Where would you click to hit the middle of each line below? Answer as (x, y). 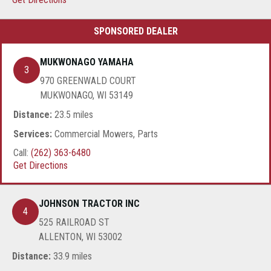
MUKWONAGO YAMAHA (87, 62)
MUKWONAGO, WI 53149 (87, 96)
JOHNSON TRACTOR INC (89, 204)
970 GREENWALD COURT (88, 81)
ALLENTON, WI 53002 (80, 237)
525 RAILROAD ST (74, 223)
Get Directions (41, 166)
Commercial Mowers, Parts (105, 134)
